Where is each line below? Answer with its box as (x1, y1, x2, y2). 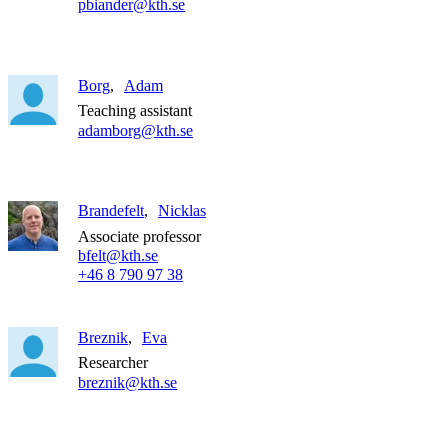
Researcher (78, 354, 148, 372)
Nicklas (158, 202, 206, 220)
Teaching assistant (78, 102, 192, 120)
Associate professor (78, 227, 201, 245)
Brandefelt (78, 202, 144, 220)
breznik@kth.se (78, 373, 177, 391)
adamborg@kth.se (78, 121, 193, 139)
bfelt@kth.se (78, 247, 158, 265)
